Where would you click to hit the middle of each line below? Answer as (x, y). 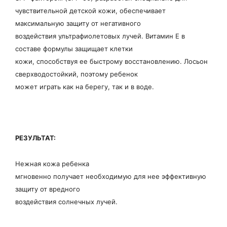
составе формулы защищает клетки (74, 49)
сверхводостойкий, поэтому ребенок (77, 74)
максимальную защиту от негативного (78, 23)
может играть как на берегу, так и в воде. (85, 87)
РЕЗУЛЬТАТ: (35, 138)
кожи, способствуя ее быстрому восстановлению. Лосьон (111, 61)
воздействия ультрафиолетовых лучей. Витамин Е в (100, 36)
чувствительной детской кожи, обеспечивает (90, 11)
